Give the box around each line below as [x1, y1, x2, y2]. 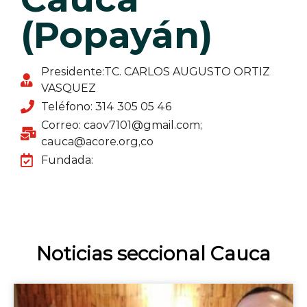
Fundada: [41, 153, 93, 167]
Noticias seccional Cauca [36, 241, 271, 265]
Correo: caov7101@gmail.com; [41, 118, 202, 132]
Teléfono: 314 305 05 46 [41, 99, 171, 113]
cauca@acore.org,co [41, 134, 153, 148]
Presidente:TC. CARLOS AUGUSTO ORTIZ [41, 64, 270, 78]
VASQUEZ [41, 81, 96, 95]
